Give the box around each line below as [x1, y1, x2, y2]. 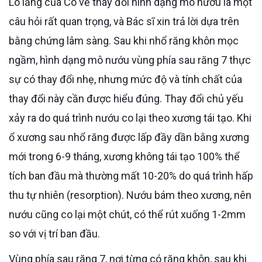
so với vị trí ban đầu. [9, 227, 100, 240]
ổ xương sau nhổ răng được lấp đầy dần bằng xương [9, 130, 249, 143]
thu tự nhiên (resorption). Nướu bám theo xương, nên [9, 188, 251, 201]
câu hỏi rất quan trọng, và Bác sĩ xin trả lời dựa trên [9, 15, 239, 27]
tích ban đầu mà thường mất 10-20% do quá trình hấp [9, 169, 253, 182]
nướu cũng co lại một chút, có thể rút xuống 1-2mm [9, 208, 246, 220]
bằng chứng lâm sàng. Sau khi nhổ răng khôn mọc [9, 34, 239, 47]
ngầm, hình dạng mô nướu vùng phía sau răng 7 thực [9, 53, 251, 66]
